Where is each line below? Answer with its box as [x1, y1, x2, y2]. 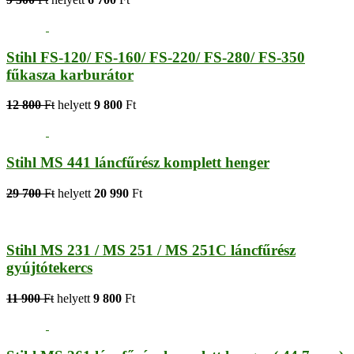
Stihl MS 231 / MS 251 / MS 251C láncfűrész [6, 242, 296, 259]
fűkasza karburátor [6, 66, 134, 83]
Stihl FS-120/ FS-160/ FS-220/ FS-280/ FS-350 [6, 48, 305, 66]
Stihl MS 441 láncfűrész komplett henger [6, 154, 269, 171]
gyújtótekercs [6, 259, 92, 277]
